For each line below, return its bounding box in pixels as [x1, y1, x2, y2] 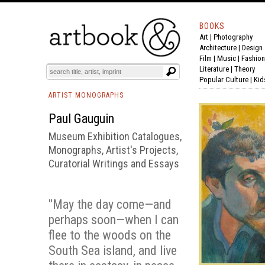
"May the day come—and [49, 197, 172, 212]
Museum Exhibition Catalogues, [49, 130, 182, 143]
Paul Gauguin [49, 111, 114, 126]
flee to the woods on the [49, 228, 171, 243]
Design [242, 43, 263, 52]
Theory [234, 64, 255, 73]
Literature [199, 64, 229, 73]
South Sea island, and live [49, 243, 177, 258]
